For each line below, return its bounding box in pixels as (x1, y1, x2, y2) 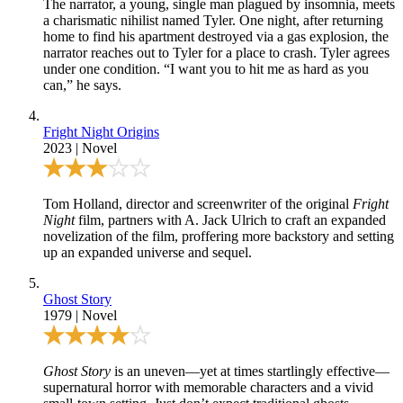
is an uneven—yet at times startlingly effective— (111, 363, 390, 379)
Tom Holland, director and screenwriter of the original (43, 195, 353, 211)
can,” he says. (43, 76, 121, 93)
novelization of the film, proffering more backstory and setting (43, 228, 394, 244)
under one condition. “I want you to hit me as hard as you (43, 60, 369, 76)
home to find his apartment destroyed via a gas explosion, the (43, 28, 389, 44)
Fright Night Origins (43, 123, 159, 139)
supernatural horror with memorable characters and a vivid (43, 379, 373, 395)
